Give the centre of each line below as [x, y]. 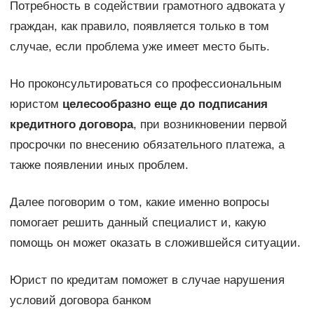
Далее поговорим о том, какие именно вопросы [139, 203]
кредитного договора [71, 125]
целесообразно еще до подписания [165, 104]
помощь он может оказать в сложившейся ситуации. [155, 243]
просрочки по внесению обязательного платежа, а [147, 145]
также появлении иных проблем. [99, 165]
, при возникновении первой [210, 125]
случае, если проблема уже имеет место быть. [139, 47]
